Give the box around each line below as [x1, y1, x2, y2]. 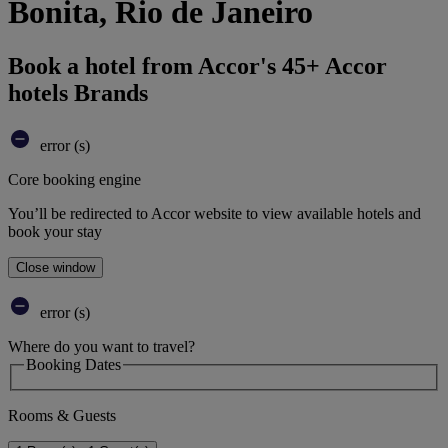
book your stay [8, 222, 102, 240]
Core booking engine [8, 170, 141, 188]
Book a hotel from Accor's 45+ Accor [8, 52, 387, 79]
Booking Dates [26, 355, 121, 373]
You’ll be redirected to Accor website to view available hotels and [8, 204, 421, 222]
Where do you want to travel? [8, 337, 195, 355]
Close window [16, 259, 95, 275]
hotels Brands [8, 79, 148, 106]
